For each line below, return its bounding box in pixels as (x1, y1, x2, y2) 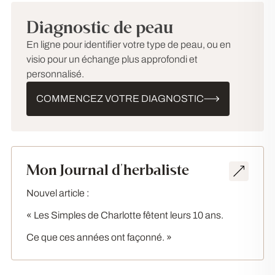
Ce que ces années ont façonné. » (26, 232, 172, 242)
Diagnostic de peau (26, 17, 173, 38)
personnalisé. (26, 69, 84, 79)
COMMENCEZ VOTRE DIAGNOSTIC (36, 93, 204, 104)
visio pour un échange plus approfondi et (26, 54, 198, 64)
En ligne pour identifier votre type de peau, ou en (26, 39, 231, 50)
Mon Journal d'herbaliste (26, 161, 189, 179)
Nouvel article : (26, 188, 89, 198)
